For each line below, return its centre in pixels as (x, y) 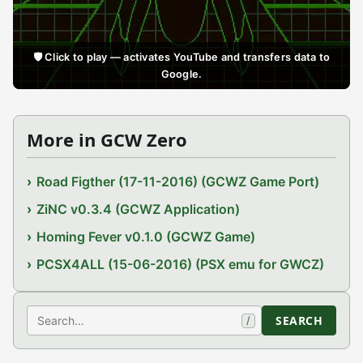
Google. (181, 74)
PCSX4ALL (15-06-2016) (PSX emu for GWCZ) (181, 264)
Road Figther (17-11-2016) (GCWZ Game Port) (178, 181)
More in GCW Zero (107, 139)
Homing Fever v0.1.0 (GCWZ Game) (146, 237)
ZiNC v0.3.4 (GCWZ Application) (139, 209)
